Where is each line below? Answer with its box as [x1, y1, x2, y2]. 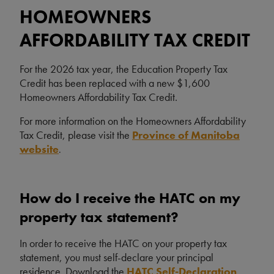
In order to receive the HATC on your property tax [20, 236, 227, 251]
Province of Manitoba [132, 128, 240, 143]
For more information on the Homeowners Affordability [20, 114, 246, 128]
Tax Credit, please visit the [20, 128, 132, 143]
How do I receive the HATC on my [20, 188, 240, 208]
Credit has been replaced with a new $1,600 [20, 76, 210, 91]
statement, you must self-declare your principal [20, 250, 213, 265]
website [20, 142, 59, 157]
